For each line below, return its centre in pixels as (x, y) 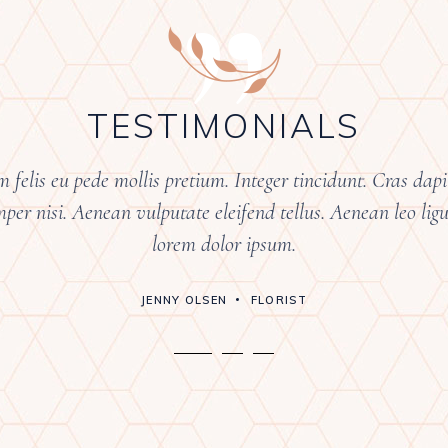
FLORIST (279, 299)
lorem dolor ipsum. (224, 243)
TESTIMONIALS (224, 125)
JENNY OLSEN (184, 299)
